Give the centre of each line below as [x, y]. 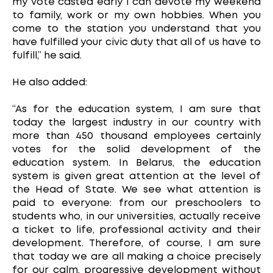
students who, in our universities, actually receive [136, 216]
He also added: [50, 82]
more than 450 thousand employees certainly [136, 136]
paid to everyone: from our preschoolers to [136, 203]
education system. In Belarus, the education [136, 163]
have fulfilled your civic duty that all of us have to [136, 42]
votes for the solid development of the [136, 149]
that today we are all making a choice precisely [136, 257]
